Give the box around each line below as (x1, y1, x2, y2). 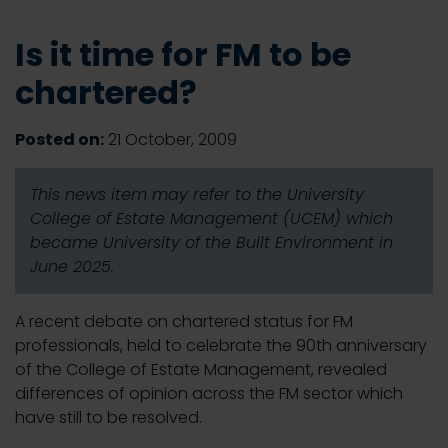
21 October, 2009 (104, 128, 237, 151)
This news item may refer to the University (30, 183, 364, 206)
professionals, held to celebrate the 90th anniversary (15, 334, 427, 357)
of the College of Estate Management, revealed (15, 358, 387, 381)
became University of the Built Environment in (30, 231, 393, 254)
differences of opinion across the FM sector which (15, 382, 403, 405)
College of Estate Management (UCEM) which (30, 207, 393, 230)
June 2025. (30, 255, 114, 278)
